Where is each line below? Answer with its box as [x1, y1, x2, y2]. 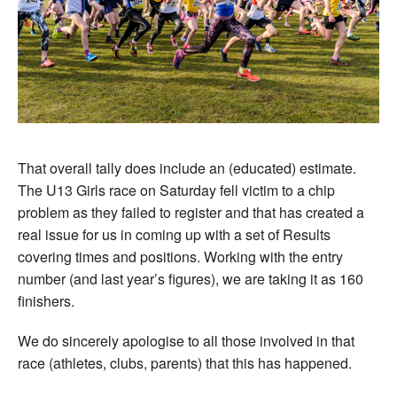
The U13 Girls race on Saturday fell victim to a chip [18, 180, 335, 201]
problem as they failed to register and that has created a [18, 202, 364, 223]
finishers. [18, 291, 74, 312]
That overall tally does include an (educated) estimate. [18, 158, 356, 179]
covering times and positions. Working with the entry [18, 246, 343, 268]
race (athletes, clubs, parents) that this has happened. [18, 353, 352, 374]
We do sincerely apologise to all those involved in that [18, 331, 354, 352]
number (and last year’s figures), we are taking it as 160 [18, 269, 363, 290]
